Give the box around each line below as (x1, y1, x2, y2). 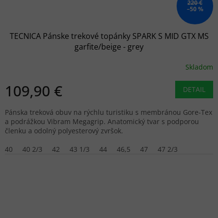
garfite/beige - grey (74, 41, 144, 53)
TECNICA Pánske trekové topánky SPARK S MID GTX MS (9, 31, 209, 42)
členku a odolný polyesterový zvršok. (5, 126, 123, 136)
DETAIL (183, 85, 205, 94)
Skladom (185, 62, 213, 72)
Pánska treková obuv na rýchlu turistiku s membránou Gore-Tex (5, 108, 212, 117)
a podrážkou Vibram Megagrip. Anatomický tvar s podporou (5, 117, 199, 127)
